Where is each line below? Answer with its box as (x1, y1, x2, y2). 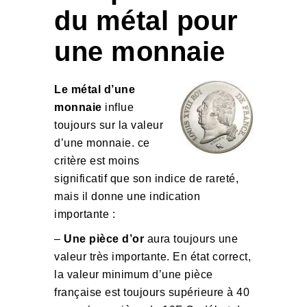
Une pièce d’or (64, 233, 144, 245)
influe (101, 101, 134, 113)
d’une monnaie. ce (54, 137, 150, 149)
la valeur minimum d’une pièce (54, 269, 213, 280)
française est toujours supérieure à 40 (54, 286, 249, 298)
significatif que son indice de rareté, (54, 173, 238, 184)
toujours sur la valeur (54, 119, 163, 131)
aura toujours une (144, 233, 238, 245)
